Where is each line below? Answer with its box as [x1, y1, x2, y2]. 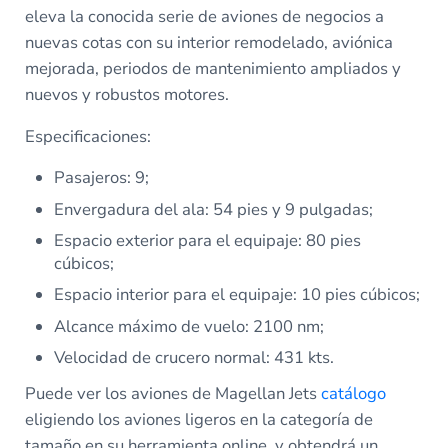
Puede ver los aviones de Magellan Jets [24, 381, 321, 405]
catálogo [320, 381, 386, 405]
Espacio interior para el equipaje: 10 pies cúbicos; [54, 283, 421, 307]
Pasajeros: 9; [54, 166, 150, 190]
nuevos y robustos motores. [24, 83, 229, 107]
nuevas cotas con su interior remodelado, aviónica [24, 31, 393, 55]
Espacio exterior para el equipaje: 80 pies [54, 228, 362, 252]
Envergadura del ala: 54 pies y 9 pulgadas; [54, 197, 374, 221]
